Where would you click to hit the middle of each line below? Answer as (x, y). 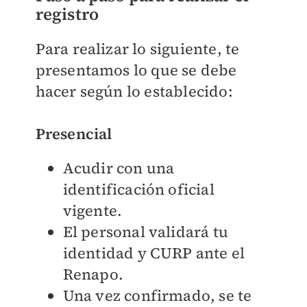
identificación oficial (138, 189)
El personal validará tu (146, 231)
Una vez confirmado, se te (157, 295)
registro (67, 14)
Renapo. (93, 274)
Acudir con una (119, 168)
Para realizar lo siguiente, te (137, 48)
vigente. (93, 210)
